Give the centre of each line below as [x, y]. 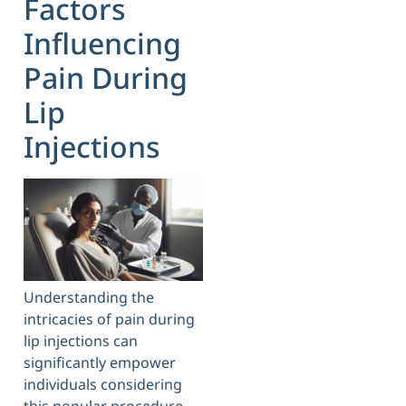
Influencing [102, 43]
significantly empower [100, 362]
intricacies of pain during [109, 319]
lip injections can [81, 340]
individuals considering [103, 384]
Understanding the [89, 297]
